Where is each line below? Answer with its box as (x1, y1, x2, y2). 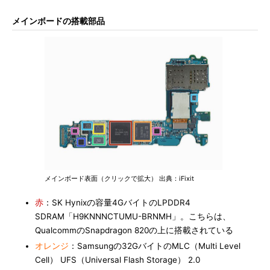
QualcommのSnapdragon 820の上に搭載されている (35, 225, 233, 235)
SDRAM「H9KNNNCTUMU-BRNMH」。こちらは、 (35, 212, 231, 221)
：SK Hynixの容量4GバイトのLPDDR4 (43, 198, 190, 207)
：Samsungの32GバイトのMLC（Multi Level (69, 241, 240, 251)
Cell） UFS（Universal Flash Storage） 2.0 (35, 255, 200, 265)
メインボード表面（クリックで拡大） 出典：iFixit (45, 174, 194, 183)
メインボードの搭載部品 (12, 16, 105, 26)
